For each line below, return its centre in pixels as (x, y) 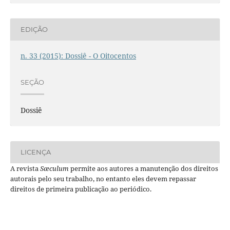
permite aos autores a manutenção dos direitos (143, 168)
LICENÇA (35, 152)
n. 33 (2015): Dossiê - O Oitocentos (78, 55)
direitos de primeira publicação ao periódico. (81, 189)
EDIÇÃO (34, 30)
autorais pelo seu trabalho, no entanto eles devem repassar (103, 178)
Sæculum (54, 168)
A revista (25, 168)
